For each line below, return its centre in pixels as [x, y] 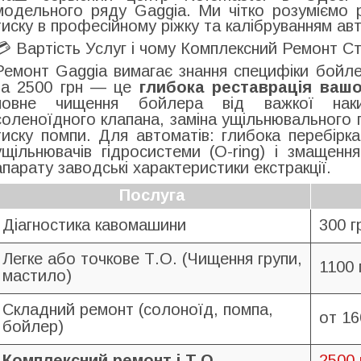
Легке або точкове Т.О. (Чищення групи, [152, 259]
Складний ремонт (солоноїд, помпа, [138, 309]
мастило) [37, 276]
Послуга [152, 195]
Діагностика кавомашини [94, 225]
